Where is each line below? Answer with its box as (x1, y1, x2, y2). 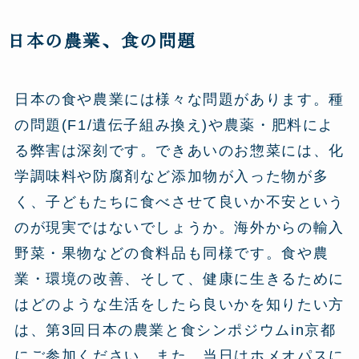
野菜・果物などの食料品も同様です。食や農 (14, 244, 329, 261)
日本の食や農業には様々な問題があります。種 (14, 91, 345, 107)
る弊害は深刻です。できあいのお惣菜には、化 (14, 142, 345, 159)
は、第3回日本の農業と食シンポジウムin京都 (14, 321, 337, 338)
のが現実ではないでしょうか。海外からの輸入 (14, 219, 345, 236)
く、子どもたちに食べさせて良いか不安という (14, 193, 345, 210)
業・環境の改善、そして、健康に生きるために (14, 270, 345, 287)
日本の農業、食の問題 (6, 26, 197, 52)
